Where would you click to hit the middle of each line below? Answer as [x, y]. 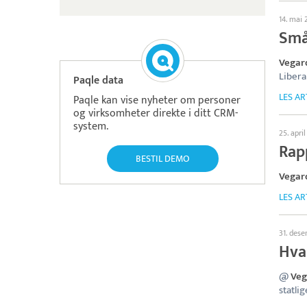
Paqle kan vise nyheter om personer [157, 100]
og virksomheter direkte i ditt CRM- [156, 113]
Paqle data [98, 81]
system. [91, 126]
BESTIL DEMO [162, 159]
